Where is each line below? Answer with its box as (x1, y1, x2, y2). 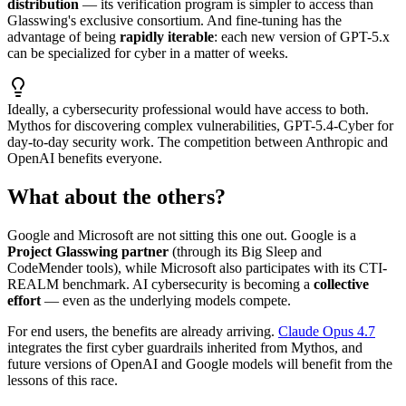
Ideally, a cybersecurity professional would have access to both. (7, 101, 369, 118)
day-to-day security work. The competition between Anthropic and (7, 134, 388, 150)
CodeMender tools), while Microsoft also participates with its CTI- (7, 260, 387, 276)
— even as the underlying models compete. (41, 293, 291, 309)
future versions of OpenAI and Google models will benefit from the (7, 356, 392, 372)
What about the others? (7, 185, 226, 209)
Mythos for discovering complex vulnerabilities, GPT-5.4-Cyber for (7, 118, 393, 134)
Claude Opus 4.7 (278, 324, 375, 340)
